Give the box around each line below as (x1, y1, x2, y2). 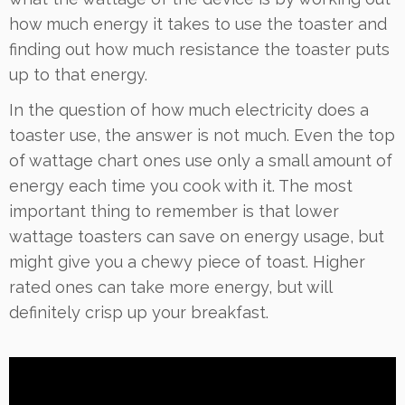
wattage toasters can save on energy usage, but (9, 226, 384, 246)
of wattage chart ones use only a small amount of (9, 150, 392, 170)
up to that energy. (9, 64, 147, 84)
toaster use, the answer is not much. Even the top (9, 125, 395, 145)
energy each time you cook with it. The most (9, 175, 353, 195)
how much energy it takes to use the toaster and (9, 14, 387, 33)
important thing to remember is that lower (9, 201, 339, 221)
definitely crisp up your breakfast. (9, 302, 268, 322)
